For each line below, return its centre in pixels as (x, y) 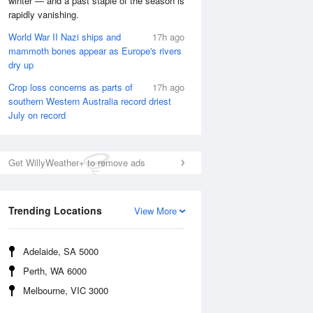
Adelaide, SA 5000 (61, 251)
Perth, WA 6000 (55, 271)
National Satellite (219, 212)
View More (155, 211)
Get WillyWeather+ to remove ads (77, 162)
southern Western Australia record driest (90, 101)
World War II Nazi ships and (65, 37)
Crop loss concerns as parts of (71, 87)
